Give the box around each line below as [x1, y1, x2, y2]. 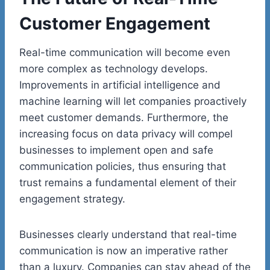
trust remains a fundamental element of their [19, 177, 236, 189]
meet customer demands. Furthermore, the [19, 111, 228, 124]
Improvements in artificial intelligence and [19, 79, 221, 92]
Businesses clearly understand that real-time [19, 228, 237, 241]
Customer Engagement [19, 13, 210, 34]
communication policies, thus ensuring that [19, 160, 226, 173]
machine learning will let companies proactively [19, 95, 246, 108]
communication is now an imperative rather [19, 245, 228, 257]
